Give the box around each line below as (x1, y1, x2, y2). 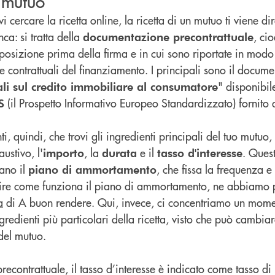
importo (43, 145, 84, 160)
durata (102, 145, 137, 160)
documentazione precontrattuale (83, 29, 254, 44)
